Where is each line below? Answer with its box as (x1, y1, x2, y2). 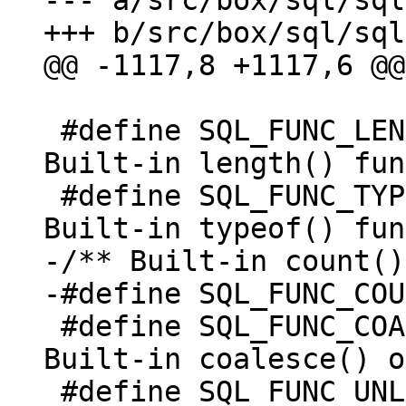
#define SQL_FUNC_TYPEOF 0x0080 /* (43, 179, 61, 212)
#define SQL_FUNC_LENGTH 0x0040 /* (43, 114, 61, 147)
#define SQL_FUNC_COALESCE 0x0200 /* (43, 310, 61, 343)
